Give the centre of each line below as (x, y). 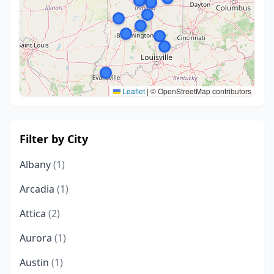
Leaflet (133, 91)
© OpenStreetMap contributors (200, 91)
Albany (36, 165)
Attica (34, 213)
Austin (35, 262)
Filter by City (54, 139)
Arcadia (38, 189)
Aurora (37, 238)
